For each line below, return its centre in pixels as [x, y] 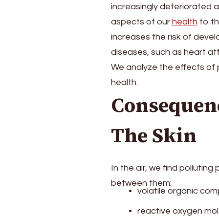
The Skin [154, 135]
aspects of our [142, 22]
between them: [141, 183]
